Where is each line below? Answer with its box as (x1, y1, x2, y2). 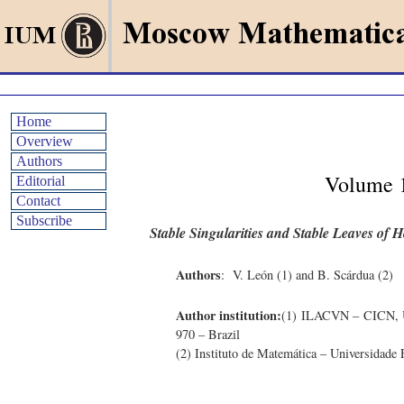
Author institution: (175, 306, 282, 326)
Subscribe (16, 213, 72, 228)
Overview (16, 133, 73, 149)
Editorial (16, 173, 65, 188)
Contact (16, 193, 60, 208)
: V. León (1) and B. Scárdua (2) (220, 266, 393, 284)
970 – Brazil (175, 326, 240, 344)
